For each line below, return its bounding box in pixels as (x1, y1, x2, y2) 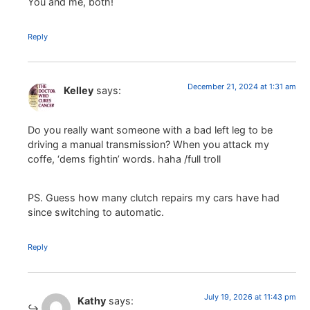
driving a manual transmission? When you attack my (28, 138, 269, 150)
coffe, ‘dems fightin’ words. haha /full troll (28, 152, 221, 165)
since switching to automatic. (28, 206, 164, 218)
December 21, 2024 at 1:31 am (188, 82, 296, 92)
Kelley (64, 84, 93, 97)
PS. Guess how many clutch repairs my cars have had (28, 191, 280, 203)
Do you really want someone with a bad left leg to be (28, 123, 273, 136)
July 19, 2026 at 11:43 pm (204, 291, 296, 302)
